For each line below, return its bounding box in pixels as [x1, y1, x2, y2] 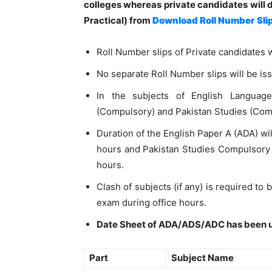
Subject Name [171, 252, 234, 263]
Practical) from [84, 15, 152, 26]
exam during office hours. [97, 197, 206, 208]
